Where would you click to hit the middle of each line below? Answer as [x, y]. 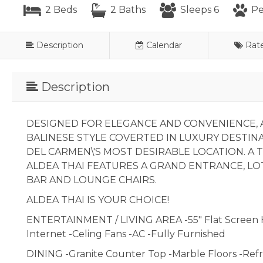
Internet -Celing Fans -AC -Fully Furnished [126, 234]
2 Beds [60, 10]
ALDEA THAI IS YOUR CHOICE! [98, 200]
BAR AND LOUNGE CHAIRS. [92, 180]
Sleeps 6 [198, 10]
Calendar [164, 45]
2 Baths [127, 10]
